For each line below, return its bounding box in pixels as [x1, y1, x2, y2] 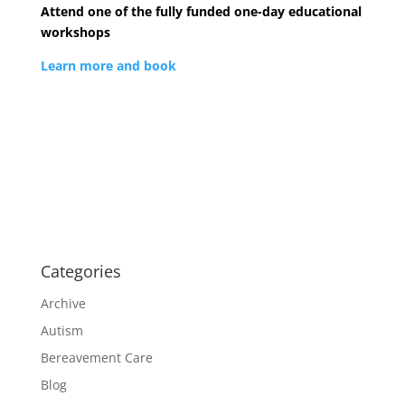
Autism [40, 322, 83, 339]
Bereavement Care [40, 349, 153, 366]
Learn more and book [40, 57, 176, 74]
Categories [40, 260, 121, 282]
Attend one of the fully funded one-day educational [40, 3, 362, 20]
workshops [40, 24, 110, 41]
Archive [40, 295, 86, 312]
